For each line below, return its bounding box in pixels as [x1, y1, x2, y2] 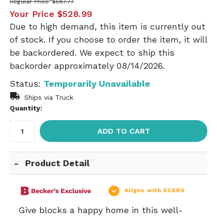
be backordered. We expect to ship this [10, 47, 174, 58]
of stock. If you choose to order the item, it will [10, 34, 207, 45]
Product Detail [25, 158, 90, 168]
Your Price [10, 9, 54, 19]
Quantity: [10, 104, 42, 112]
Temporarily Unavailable [44, 78, 150, 89]
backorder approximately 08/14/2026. [10, 61, 165, 71]
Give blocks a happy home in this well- [18, 205, 183, 215]
